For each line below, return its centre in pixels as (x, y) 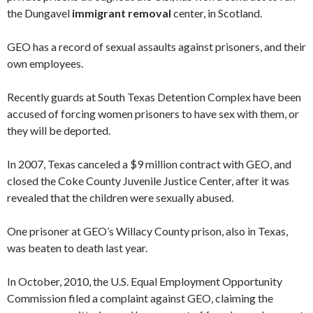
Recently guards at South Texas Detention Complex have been (154, 97)
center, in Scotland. (217, 13)
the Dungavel (39, 13)
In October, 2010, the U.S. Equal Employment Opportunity (145, 281)
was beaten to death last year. (77, 248)
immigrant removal (122, 13)
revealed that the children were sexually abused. (120, 197)
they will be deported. (59, 130)
